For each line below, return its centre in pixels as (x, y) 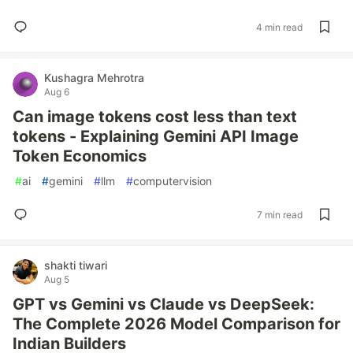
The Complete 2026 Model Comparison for (176, 324)
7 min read (280, 214)
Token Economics (80, 156)
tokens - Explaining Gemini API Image (156, 136)
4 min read (279, 27)
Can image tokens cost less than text (155, 117)
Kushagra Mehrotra (94, 78)
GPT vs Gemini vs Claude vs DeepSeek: (163, 304)
